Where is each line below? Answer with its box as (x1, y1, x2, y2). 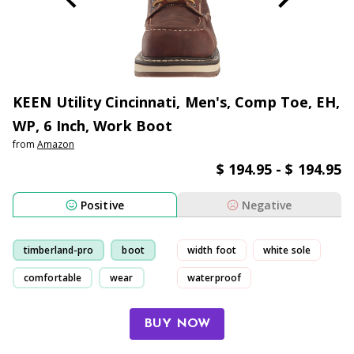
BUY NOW (143, 318, 211, 330)
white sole (263, 243, 311, 257)
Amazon (37, 137, 74, 151)
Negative (241, 197, 292, 213)
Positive (81, 197, 124, 213)
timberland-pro (24, 243, 94, 257)
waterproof (187, 270, 241, 284)
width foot (187, 243, 236, 257)
